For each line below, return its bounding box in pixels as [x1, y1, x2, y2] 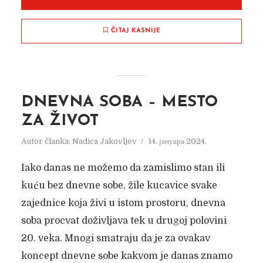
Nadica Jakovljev [72, 137, 137, 146]
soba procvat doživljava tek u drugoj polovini [21, 215, 227, 226]
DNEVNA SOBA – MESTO [21, 95, 218, 110]
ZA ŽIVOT [21, 113, 99, 129]
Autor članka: [21, 137, 72, 146]
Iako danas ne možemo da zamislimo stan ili [21, 163, 225, 173]
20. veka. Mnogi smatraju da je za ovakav [21, 233, 210, 244]
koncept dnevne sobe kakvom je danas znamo [21, 251, 232, 261]
